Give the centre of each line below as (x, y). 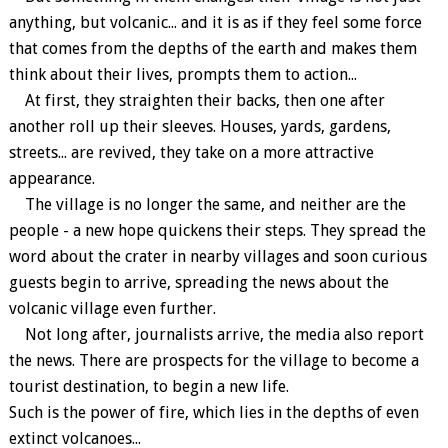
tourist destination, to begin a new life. (148, 386)
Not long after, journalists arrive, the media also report (216, 334)
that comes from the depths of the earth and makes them (212, 48)
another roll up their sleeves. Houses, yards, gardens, (199, 126)
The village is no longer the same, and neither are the (207, 204)
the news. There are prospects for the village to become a (213, 360)
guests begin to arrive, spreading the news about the (198, 282)
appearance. (51, 178)
